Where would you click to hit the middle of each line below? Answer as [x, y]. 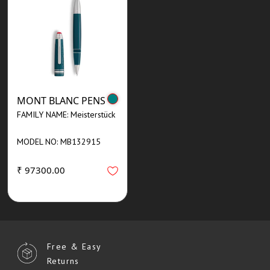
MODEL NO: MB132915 [59, 141]
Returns [63, 261]
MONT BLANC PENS [61, 100]
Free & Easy [74, 246]
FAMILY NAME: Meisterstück [66, 114]
